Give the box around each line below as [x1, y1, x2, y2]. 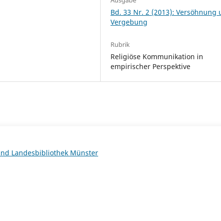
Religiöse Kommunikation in [110, 51, 204, 61]
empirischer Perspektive [110, 61, 191, 71]
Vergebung [110, 17, 148, 27]
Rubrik [110, 39, 130, 49]
